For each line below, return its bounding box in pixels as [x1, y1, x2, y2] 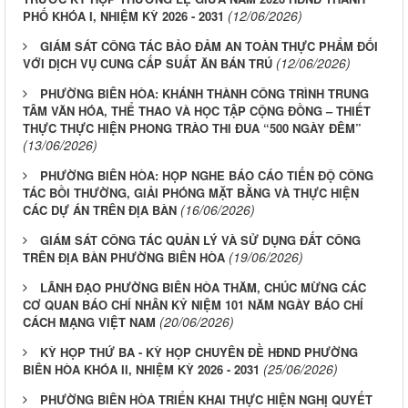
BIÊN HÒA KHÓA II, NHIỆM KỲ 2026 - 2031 [23, 360, 260, 378]
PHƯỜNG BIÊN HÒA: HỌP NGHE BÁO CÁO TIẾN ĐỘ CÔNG [40, 166, 373, 184]
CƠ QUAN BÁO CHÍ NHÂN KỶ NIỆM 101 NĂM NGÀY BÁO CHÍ [23, 295, 363, 313]
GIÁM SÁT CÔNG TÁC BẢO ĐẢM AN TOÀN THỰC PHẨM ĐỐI [40, 36, 378, 55]
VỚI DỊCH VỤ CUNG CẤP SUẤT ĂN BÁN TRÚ [23, 54, 272, 72]
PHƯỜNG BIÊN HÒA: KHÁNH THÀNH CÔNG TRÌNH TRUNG [40, 84, 369, 102]
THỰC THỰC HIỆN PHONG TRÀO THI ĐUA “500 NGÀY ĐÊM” [23, 118, 362, 137]
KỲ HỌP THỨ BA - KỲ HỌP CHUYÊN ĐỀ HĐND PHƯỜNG [40, 342, 358, 361]
